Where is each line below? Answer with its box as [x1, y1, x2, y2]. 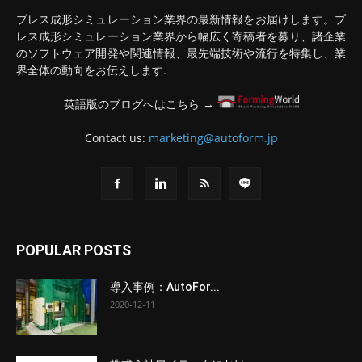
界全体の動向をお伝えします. [16, 61, 166, 78]
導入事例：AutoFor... [110, 280, 220, 294]
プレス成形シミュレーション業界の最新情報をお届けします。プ [16, 11, 346, 27]
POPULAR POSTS [16, 242, 131, 259]
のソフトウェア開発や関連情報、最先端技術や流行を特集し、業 [16, 44, 346, 61]
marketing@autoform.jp [148, 130, 278, 146]
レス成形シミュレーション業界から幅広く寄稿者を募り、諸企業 [16, 27, 346, 44]
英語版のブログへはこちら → [63, 96, 217, 112]
